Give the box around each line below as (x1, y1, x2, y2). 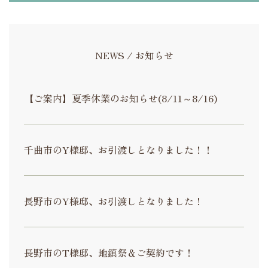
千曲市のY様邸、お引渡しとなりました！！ (24, 142, 213, 157)
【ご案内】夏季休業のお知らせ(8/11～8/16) (24, 91, 217, 106)
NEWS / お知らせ (95, 48, 173, 63)
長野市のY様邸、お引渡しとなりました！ (24, 194, 203, 209)
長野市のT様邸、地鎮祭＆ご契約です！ (24, 245, 194, 260)
